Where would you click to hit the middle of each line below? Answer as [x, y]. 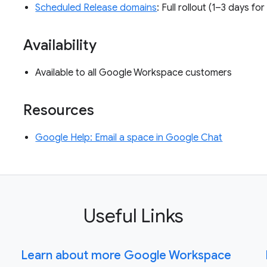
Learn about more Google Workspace [126, 256]
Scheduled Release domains [96, 8]
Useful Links [133, 216]
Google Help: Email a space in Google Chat [129, 138]
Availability [62, 46]
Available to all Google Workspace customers [135, 73]
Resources [61, 111]
